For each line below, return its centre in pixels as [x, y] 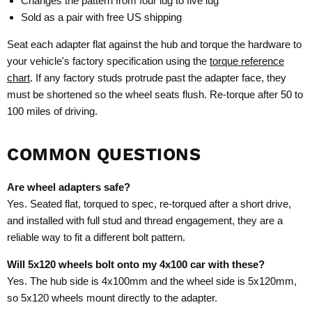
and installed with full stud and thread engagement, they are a [145, 220]
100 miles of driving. [52, 111]
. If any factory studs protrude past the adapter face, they [158, 77]
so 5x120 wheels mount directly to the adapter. [112, 297]
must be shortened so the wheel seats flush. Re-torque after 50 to [155, 94]
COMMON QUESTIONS [104, 154]
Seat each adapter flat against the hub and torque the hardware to [154, 44]
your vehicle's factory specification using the [108, 61]
